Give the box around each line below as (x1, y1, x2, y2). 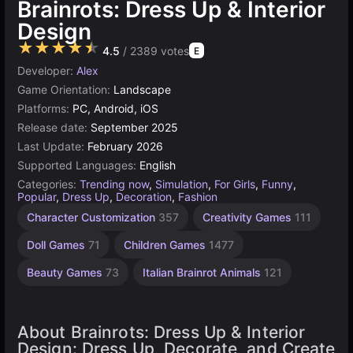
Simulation (155, 177, 208, 191)
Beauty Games (27, 266, 106, 279)
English (139, 158, 176, 172)
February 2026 (87, 139, 163, 153)
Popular (17, 190, 56, 203)
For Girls (214, 177, 255, 191)
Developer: (17, 64, 76, 77)
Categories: (17, 177, 80, 191)
